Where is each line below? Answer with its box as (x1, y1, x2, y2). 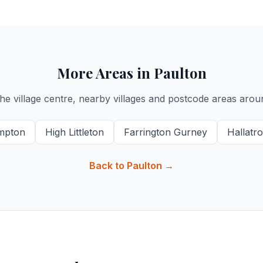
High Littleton (45, 126, 104, 138)
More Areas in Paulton (56, 63, 207, 82)
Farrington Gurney (123, 126, 207, 138)
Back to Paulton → (89, 160, 174, 171)
